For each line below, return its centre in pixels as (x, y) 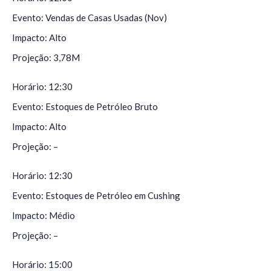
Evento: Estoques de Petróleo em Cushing (96, 196)
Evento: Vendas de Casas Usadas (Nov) (90, 18)
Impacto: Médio (44, 216)
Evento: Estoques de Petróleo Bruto (85, 107)
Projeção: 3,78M (46, 58)
